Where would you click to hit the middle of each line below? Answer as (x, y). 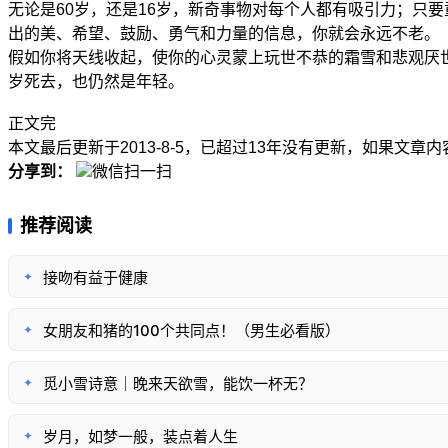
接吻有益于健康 (95, 277)
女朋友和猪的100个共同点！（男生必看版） (191, 330)
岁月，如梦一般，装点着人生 (140, 436)
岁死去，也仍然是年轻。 (96, 81)
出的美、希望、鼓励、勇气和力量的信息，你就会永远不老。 (224, 33)
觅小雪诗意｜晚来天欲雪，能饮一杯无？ (178, 383)
